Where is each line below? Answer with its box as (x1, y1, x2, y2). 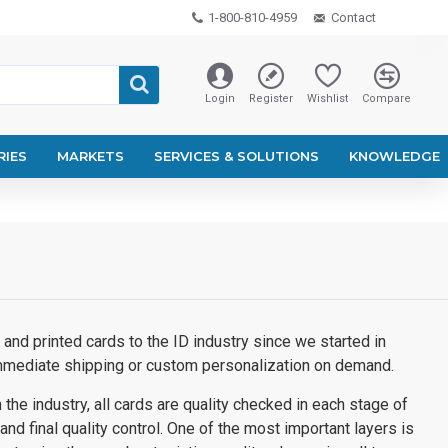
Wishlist (307, 92, 348, 105)
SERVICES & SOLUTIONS (154, 148, 319, 164)
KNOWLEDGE (349, 148, 440, 164)
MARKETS (57, 148, 124, 164)
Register (249, 92, 293, 105)
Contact (331, 10, 376, 25)
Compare (362, 92, 411, 105)
